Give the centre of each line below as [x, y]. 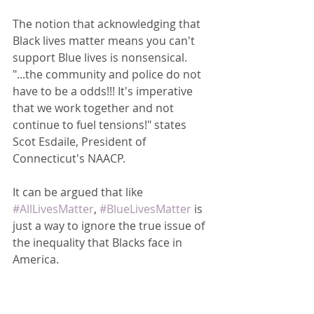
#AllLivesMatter [53, 209]
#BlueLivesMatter [145, 209]
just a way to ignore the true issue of [110, 226]
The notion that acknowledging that [108, 24]
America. [39, 259]
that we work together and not [95, 108]
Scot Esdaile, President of [81, 142]
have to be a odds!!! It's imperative [104, 91]
